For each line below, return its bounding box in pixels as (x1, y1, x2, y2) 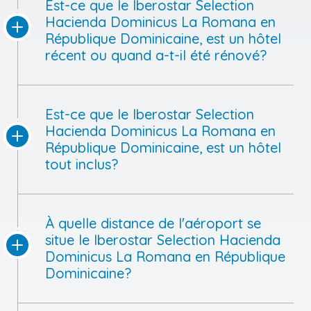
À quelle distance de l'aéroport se (45, 214, 261, 232)
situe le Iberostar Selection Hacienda (45, 230, 280, 249)
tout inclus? (45, 155, 118, 173)
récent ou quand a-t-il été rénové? (45, 46, 267, 64)
